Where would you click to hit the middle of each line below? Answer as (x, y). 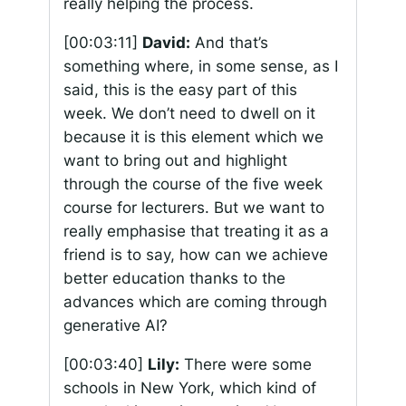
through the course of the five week (193, 184)
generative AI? (115, 326)
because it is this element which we (193, 137)
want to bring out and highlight (175, 161)
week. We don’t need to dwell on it (189, 114)
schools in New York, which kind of (189, 388)
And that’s (229, 43)
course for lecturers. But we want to (193, 208)
